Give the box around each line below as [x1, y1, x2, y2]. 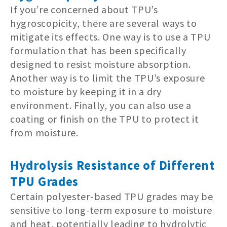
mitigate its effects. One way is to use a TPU [10, 30, 211, 43]
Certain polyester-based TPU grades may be [10, 190, 213, 203]
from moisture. [10, 126, 79, 139]
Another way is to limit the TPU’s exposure [10, 71, 205, 84]
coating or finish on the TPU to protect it [10, 112, 199, 125]
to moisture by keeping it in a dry [10, 85, 162, 98]
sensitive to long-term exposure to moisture [10, 203, 213, 216]
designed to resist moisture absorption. [10, 57, 191, 70]
